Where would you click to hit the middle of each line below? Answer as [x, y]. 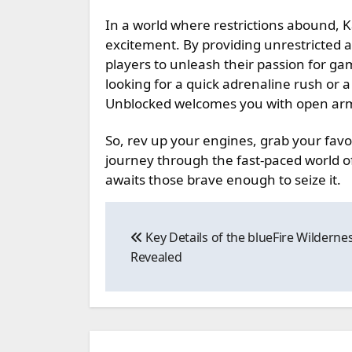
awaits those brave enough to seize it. [223, 179]
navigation [166, 246]
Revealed [156, 257]
